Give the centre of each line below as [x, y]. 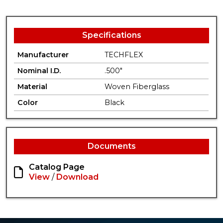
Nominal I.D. [39, 70]
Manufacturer [43, 55]
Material [33, 86]
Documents [111, 146]
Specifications [111, 35]
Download [78, 177]
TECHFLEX [124, 55]
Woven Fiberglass [137, 86]
